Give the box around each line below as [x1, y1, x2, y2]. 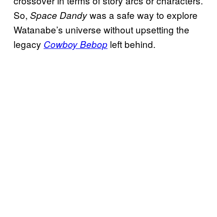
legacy [14, 37, 41, 50]
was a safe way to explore [87, 8, 198, 21]
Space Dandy [28, 8, 87, 21]
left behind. [108, 37, 155, 50]
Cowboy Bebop [44, 37, 108, 50]
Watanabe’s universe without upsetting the [14, 22, 189, 36]
